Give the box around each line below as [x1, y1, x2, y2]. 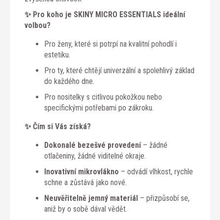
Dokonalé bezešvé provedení [44, 140, 141, 150]
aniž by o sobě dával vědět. [44, 204, 127, 214]
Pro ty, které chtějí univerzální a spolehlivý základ [44, 65, 194, 75]
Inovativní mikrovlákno [44, 166, 119, 176]
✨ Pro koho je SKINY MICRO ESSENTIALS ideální [25, 9, 185, 19]
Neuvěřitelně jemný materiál [44, 193, 138, 203]
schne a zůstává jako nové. [44, 177, 127, 187]
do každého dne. [44, 76, 94, 86]
